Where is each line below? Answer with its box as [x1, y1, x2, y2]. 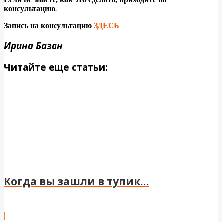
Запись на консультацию [4, 21, 94, 30]
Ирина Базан [4, 39, 63, 52]
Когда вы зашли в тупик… [4, 174, 149, 189]
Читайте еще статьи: [4, 61, 108, 74]
